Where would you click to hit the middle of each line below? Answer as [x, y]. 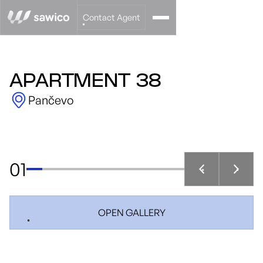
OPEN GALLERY [131, 213]
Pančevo [51, 100]
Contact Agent [112, 17]
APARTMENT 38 [85, 82]
